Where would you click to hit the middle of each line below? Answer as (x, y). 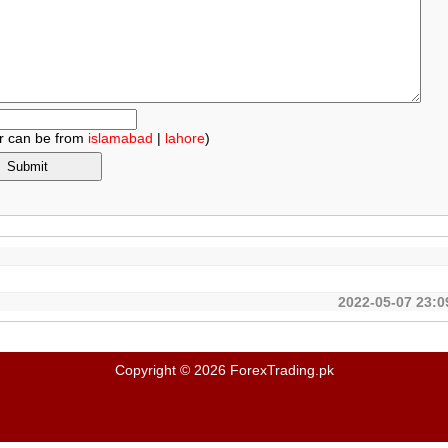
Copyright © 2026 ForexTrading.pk (224, 370)
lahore (185, 138)
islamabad (121, 138)
